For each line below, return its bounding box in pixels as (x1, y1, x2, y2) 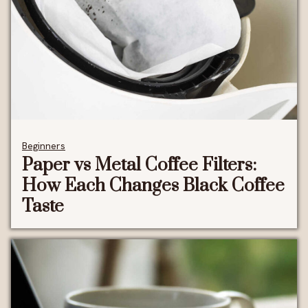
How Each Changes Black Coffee (22, 174, 285, 197)
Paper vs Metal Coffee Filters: (22, 153, 256, 177)
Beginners (22, 139, 65, 152)
